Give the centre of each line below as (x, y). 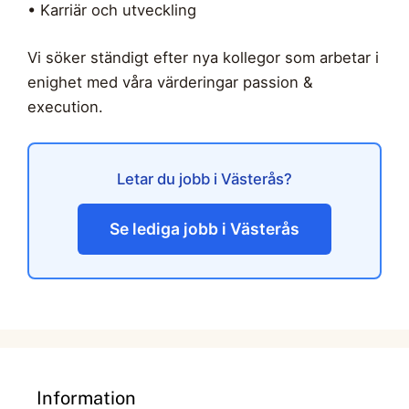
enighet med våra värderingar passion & (170, 82)
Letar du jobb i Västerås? (204, 178)
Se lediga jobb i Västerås (204, 228)
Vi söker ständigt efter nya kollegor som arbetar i (203, 57)
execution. (65, 106)
